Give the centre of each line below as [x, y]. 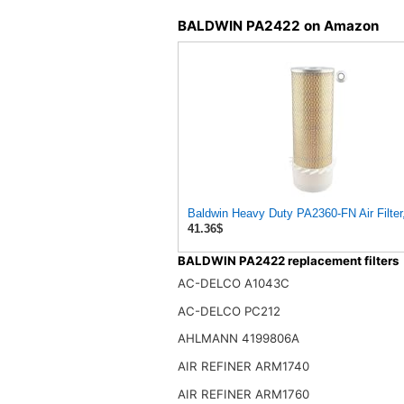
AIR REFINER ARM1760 [243, 394]
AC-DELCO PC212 [229, 311]
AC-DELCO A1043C [233, 284]
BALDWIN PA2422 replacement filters [288, 260]
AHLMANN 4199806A [238, 339]
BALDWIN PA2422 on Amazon [278, 25]
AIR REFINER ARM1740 [243, 366]
